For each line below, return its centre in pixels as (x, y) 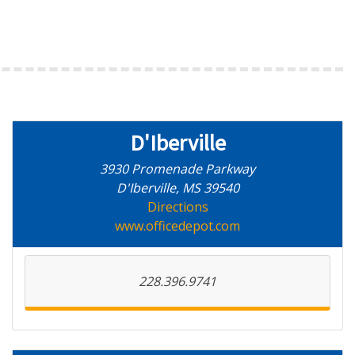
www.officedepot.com (177, 226)
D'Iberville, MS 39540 (177, 188)
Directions (177, 207)
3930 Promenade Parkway (177, 169)
